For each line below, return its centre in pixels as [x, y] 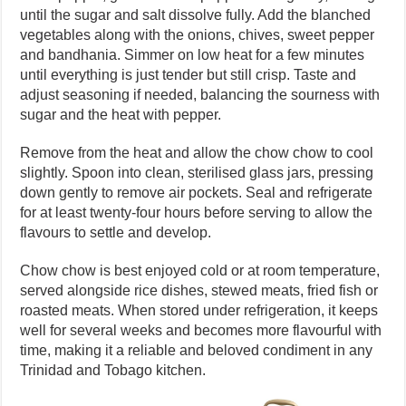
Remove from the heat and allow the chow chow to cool [197, 152]
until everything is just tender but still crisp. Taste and [188, 74]
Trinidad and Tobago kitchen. [113, 370]
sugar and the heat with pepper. [121, 114]
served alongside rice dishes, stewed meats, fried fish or [199, 290]
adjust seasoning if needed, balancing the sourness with [200, 94]
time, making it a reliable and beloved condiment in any [197, 350]
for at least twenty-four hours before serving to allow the [197, 212]
